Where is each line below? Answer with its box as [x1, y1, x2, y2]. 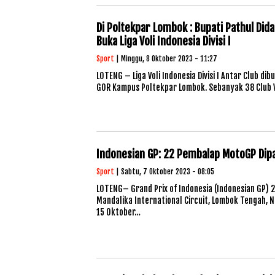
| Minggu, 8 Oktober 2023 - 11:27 [114, 54, 217, 63]
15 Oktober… [96, 207, 141, 217]
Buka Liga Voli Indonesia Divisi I [96, 34, 231, 48]
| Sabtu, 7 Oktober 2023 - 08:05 [114, 167, 214, 176]
